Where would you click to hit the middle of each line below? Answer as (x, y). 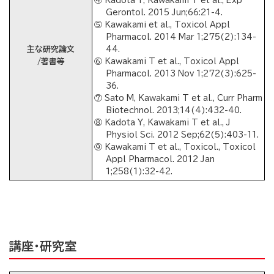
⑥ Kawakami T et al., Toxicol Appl (167, 62)
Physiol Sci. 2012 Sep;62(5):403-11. (183, 135)
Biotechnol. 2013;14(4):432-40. (174, 111)
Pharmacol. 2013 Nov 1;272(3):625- (181, 74)
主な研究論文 (51, 50)
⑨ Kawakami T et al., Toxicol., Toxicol (175, 147)
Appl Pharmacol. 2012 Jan (161, 160)
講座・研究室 (43, 246)
